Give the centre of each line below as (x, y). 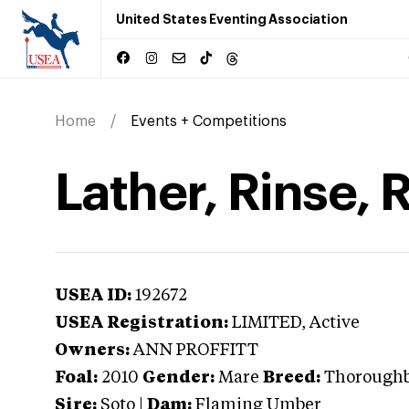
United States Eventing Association (232, 19)
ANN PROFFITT (196, 351)
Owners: (92, 351)
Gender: (178, 378)
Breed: (292, 378)
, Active (330, 323)
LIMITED (267, 323)
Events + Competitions (209, 121)
